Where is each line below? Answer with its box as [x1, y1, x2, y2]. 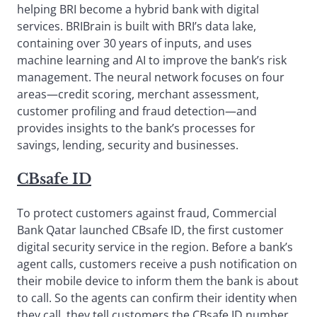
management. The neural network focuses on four [17, 69, 284, 85]
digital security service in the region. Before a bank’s [17, 238, 293, 255]
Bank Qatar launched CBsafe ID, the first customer [17, 221, 284, 238]
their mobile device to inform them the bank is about [17, 272, 299, 289]
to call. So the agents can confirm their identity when [17, 289, 297, 306]
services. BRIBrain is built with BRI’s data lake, [17, 18, 256, 34]
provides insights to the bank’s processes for [17, 120, 255, 136]
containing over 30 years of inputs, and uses [17, 35, 252, 51]
